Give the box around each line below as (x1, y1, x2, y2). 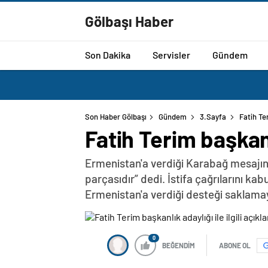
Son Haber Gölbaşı (85, 112, 147, 121)
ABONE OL (219, 241, 251, 249)
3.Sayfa (200, 112, 226, 121)
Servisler (153, 48, 190, 60)
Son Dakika (85, 48, 130, 60)
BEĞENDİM (162, 241, 195, 249)
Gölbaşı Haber (85, 13, 173, 30)
